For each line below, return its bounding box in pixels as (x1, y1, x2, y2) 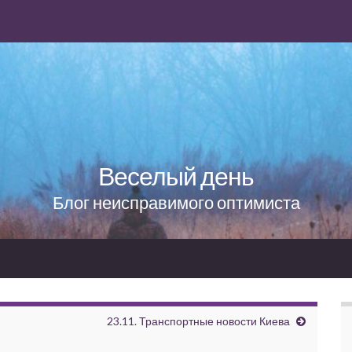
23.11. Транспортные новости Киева (107, 313, 290, 328)
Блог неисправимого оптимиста (52, 191, 300, 213)
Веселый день (98, 159, 254, 191)
